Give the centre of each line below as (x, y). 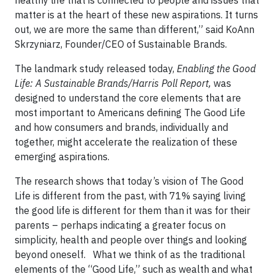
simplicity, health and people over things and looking (131, 240)
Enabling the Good (216, 68)
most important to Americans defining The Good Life (130, 113)
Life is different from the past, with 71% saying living (130, 196)
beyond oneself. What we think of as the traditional (130, 254)
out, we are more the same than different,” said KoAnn (135, 29)
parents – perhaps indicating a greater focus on (120, 225)
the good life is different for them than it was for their (132, 210)
